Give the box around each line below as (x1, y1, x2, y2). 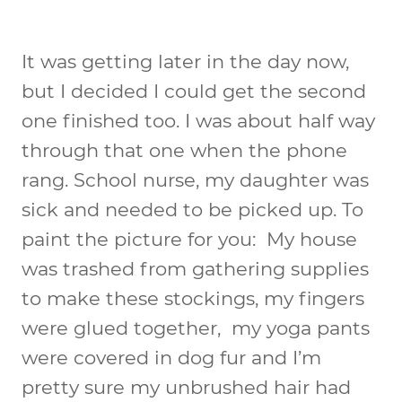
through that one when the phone (22, 138, 347, 162)
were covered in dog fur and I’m (22, 345, 321, 369)
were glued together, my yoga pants (22, 316, 370, 339)
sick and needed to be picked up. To (22, 197, 363, 221)
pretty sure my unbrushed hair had (22, 375, 351, 398)
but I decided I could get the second (22, 79, 366, 102)
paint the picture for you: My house (22, 227, 357, 250)
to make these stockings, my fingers (22, 286, 364, 310)
